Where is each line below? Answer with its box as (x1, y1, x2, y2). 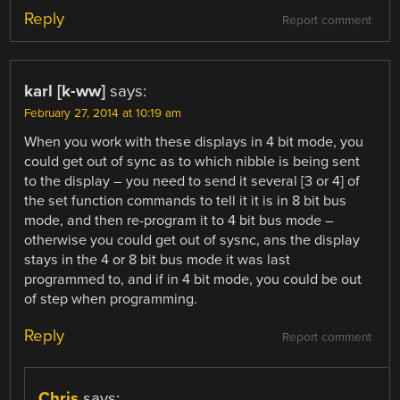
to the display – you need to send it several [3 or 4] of (24, 171, 361, 190)
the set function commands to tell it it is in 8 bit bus (24, 191, 347, 210)
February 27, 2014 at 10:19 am (24, 105, 182, 121)
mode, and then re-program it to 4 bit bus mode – (24, 211, 335, 229)
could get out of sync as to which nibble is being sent (24, 152, 361, 171)
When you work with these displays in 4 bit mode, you (24, 132, 364, 151)
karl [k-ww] (24, 80, 106, 101)
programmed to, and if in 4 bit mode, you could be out (24, 270, 362, 288)
